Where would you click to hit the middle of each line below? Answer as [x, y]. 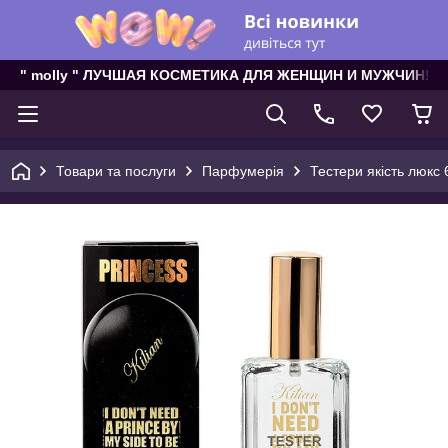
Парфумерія [243, 171]
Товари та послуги [116, 171]
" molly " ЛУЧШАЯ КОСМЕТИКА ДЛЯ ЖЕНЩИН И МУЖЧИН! [225, 75]
